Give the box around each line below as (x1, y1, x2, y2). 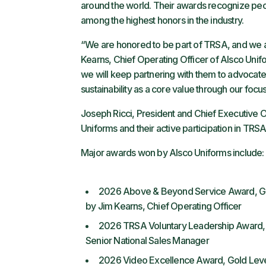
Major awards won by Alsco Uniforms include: (81, 147, 264, 159)
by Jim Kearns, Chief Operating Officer (85, 200, 242, 212)
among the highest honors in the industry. (81, 14, 244, 26)
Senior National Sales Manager (85, 235, 209, 246)
